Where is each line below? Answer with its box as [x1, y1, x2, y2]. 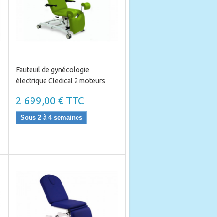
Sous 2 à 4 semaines [20, 114, 82, 121]
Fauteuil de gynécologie [15, 66, 89, 74]
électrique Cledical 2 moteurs [15, 77, 105, 85]
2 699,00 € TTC [15, 95, 84, 106]
